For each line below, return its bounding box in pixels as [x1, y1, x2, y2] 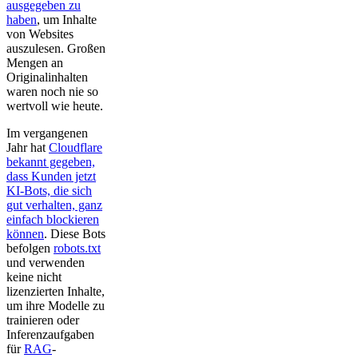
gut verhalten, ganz [6, 198, 102, 212]
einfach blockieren [6, 213, 99, 226]
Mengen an [6, 56, 63, 70]
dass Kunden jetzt [6, 169, 96, 183]
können [6, 227, 44, 241]
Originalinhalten [6, 70, 88, 84]
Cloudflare [49, 141, 102, 154]
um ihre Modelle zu [6, 299, 105, 312]
